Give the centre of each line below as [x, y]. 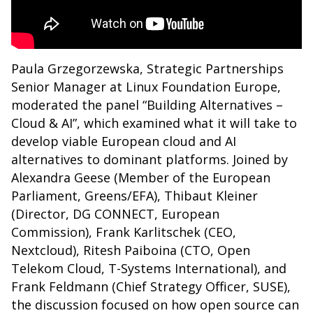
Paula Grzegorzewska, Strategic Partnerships [147, 69]
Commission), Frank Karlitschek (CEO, [124, 232]
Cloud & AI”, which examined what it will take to [154, 123]
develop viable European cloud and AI [124, 141]
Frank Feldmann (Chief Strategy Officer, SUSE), [151, 287]
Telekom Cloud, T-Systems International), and [149, 269]
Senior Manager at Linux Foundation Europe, [146, 87]
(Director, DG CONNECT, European [115, 214]
